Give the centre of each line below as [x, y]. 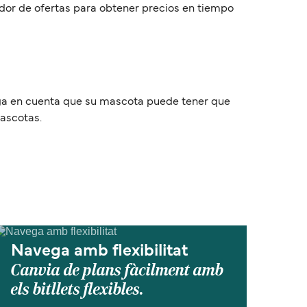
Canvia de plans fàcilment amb [117, 270]
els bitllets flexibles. [77, 290]
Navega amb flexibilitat [99, 251]
